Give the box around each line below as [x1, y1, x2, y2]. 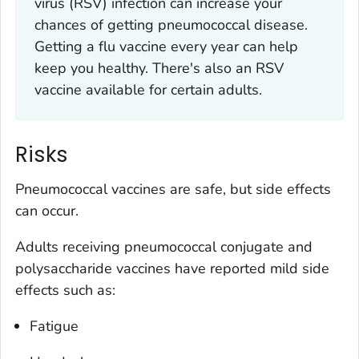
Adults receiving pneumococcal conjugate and [15, 237, 313, 257]
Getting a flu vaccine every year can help [34, 37, 298, 57]
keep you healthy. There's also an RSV [34, 58, 284, 79]
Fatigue [30, 317, 79, 337]
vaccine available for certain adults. [34, 80, 262, 100]
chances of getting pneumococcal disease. [34, 15, 308, 35]
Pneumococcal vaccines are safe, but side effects [15, 179, 331, 200]
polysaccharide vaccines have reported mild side [15, 259, 329, 279]
